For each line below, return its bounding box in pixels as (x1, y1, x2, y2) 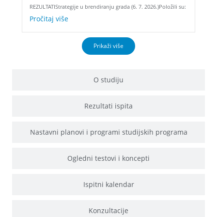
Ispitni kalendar (83, 179, 134, 189)
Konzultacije (89, 205, 128, 215)
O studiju (93, 75, 124, 84)
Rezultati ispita (84, 101, 133, 110)
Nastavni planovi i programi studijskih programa (30, 127, 187, 137)
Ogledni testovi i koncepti (67, 153, 150, 163)
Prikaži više (93, 41, 124, 50)
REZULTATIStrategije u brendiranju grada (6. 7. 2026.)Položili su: (30, 2, 186, 10)
